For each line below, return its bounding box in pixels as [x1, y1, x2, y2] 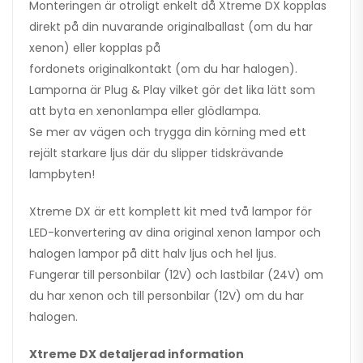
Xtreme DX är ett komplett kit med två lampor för [29, 203, 312, 220]
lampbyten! [29, 166, 95, 183]
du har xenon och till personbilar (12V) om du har [29, 288, 304, 305]
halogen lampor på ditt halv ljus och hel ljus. [29, 246, 276, 263]
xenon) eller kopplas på [29, 40, 160, 57]
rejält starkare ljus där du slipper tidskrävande [29, 145, 284, 162]
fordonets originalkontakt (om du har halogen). [29, 61, 297, 78]
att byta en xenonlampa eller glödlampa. [29, 103, 261, 120]
